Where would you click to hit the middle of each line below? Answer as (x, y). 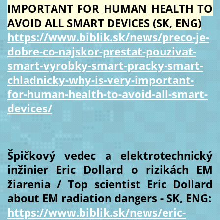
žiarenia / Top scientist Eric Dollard (110, 183)
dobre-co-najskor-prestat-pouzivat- (102, 51)
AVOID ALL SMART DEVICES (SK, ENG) (104, 22)
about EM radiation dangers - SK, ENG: (109, 198)
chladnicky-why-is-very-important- (100, 79)
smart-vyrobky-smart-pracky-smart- (105, 65)
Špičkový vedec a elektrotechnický (110, 155)
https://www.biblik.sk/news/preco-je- (108, 37)
